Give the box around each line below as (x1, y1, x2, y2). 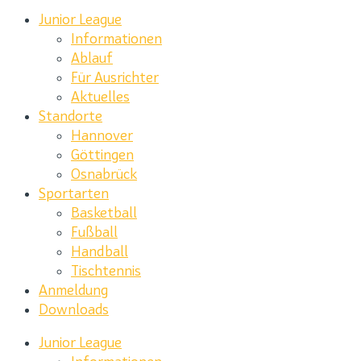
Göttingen (71, 147, 134, 163)
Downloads (39, 301, 109, 317)
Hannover (71, 127, 133, 143)
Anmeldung (39, 282, 108, 298)
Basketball (71, 205, 137, 221)
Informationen (71, 31, 162, 47)
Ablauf (71, 50, 113, 66)
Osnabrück (71, 166, 137, 182)
